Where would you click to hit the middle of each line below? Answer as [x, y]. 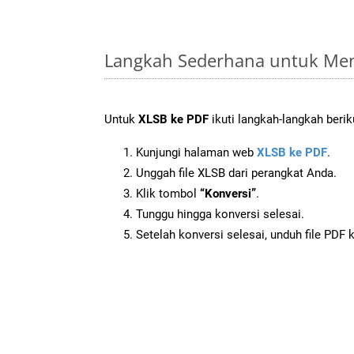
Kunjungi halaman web [196, 152]
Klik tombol [168, 193]
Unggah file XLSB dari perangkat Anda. [236, 173]
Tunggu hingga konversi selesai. [220, 214]
